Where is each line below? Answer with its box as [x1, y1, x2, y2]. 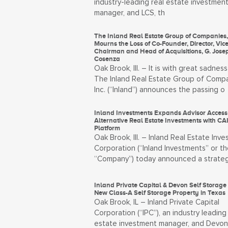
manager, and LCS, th [94, 9, 165, 17]
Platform [94, 124, 120, 132]
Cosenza [94, 55, 120, 63]
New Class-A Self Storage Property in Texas [94, 189, 225, 196]
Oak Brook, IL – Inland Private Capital [94, 198, 219, 206]
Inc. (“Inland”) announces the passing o [94, 86, 225, 94]
